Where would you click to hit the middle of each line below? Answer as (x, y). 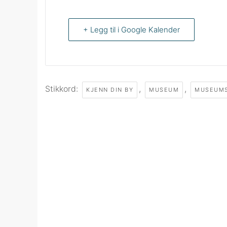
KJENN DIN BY (110, 90)
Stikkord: (63, 89)
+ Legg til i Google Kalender (131, 30)
